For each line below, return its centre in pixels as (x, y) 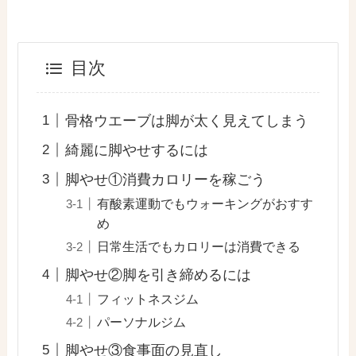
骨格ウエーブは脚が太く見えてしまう (186, 121)
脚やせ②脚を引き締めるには (158, 275)
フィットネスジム (147, 298)
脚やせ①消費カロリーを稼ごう (165, 179)
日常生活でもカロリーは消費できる (198, 246)
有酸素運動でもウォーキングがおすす (205, 203)
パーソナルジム (141, 321)
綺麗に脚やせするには (136, 150)
